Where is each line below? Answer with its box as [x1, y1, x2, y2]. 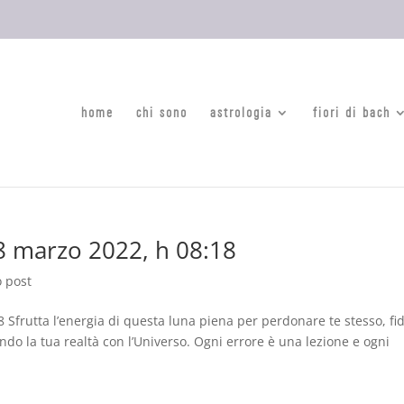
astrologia [210, 103, 272, 121]
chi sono [136, 103, 188, 121]
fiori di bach [313, 103, 390, 121]
